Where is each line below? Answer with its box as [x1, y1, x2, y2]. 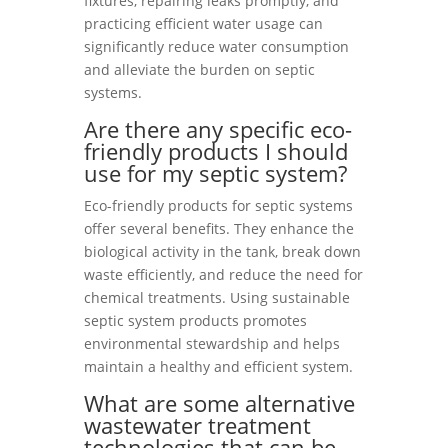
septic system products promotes [84, 311, 307, 330]
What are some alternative [84, 388, 355, 418]
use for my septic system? [84, 158, 347, 188]
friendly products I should [84, 136, 348, 166]
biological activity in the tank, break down [84, 242, 361, 261]
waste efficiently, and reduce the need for [84, 265, 363, 284]
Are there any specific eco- [84, 114, 352, 144]
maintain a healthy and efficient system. [84, 357, 353, 376]
